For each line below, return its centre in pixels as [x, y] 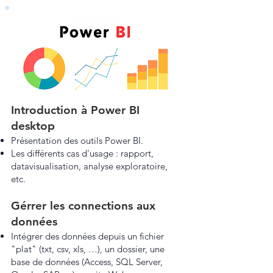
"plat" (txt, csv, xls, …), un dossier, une [88, 249]
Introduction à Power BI [75, 110]
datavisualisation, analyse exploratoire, [89, 166]
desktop [33, 126]
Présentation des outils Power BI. [77, 140]
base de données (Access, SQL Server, [87, 262]
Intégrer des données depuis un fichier [87, 236]
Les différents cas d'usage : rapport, [82, 153]
